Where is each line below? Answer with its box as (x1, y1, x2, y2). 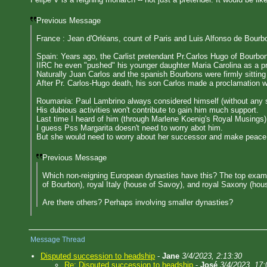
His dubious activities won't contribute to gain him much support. (36, 105, 259, 114)
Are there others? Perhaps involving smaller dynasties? (42, 198, 233, 207)
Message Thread (30, 235, 85, 244)
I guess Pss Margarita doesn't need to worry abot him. (36, 123, 223, 132)
